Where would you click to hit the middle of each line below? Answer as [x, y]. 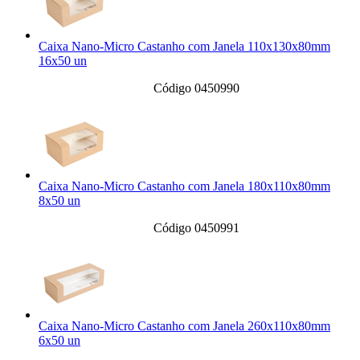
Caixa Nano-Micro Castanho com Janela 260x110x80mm [184, 326]
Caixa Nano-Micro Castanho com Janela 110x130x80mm [184, 47]
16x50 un [63, 61]
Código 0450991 [196, 228]
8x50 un [59, 201]
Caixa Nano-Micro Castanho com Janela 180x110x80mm [184, 186]
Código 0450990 [196, 88]
